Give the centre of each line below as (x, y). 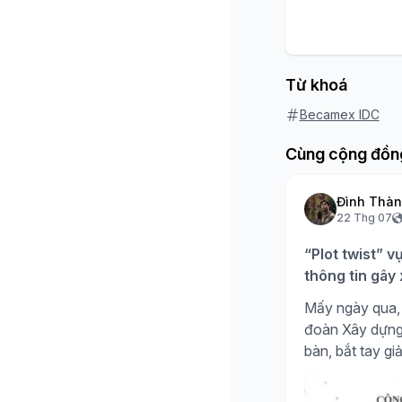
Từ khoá (316, 85)
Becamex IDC (339, 114)
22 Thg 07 (364, 218)
